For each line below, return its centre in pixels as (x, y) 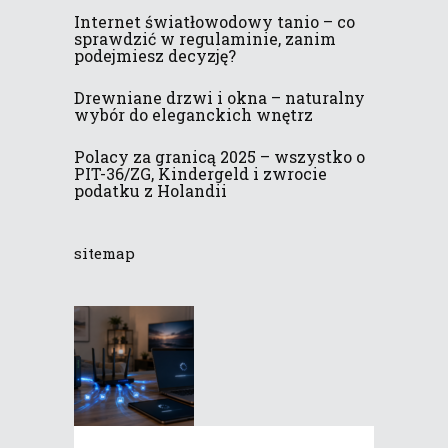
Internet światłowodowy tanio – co (214, 21)
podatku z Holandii (150, 190)
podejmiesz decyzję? (155, 55)
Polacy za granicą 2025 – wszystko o (219, 156)
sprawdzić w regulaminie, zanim (205, 38)
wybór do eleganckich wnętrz (193, 114)
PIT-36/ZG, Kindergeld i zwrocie (200, 173)
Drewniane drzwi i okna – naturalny (219, 97)
